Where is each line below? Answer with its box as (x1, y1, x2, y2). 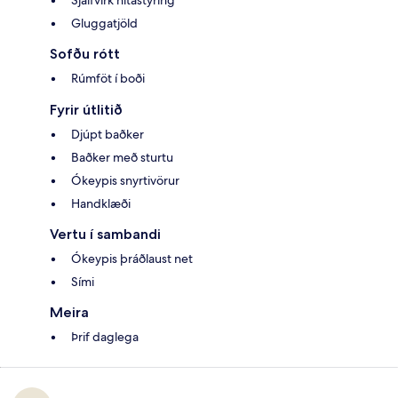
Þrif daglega (71, 329, 139, 346)
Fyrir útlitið (50, 101, 123, 119)
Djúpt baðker (71, 126, 144, 143)
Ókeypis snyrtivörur (71, 172, 179, 189)
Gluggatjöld (71, 15, 138, 32)
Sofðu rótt (50, 45, 120, 63)
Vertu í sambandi (50, 226, 161, 243)
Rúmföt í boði (71, 70, 145, 87)
